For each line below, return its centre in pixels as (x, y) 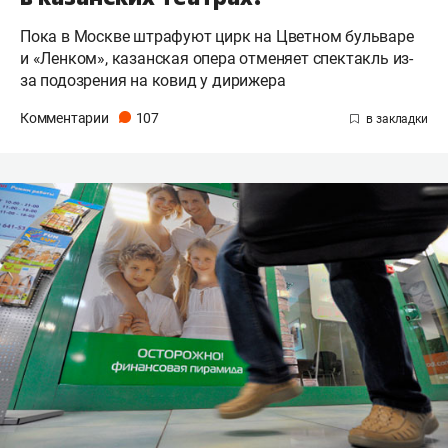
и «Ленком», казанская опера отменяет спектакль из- (216, 58)
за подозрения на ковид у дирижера (153, 80)
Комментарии (66, 117)
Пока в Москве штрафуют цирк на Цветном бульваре (217, 36)
